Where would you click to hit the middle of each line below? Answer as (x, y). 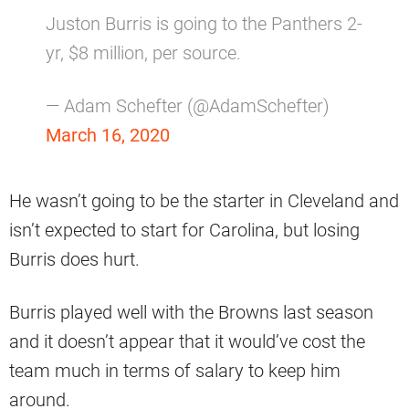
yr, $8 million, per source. (143, 53)
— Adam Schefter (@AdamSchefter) (188, 106)
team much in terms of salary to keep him (175, 371)
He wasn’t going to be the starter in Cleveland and (204, 201)
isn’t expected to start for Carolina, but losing (184, 231)
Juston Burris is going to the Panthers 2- (204, 24)
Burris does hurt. (74, 260)
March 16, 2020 (108, 136)
